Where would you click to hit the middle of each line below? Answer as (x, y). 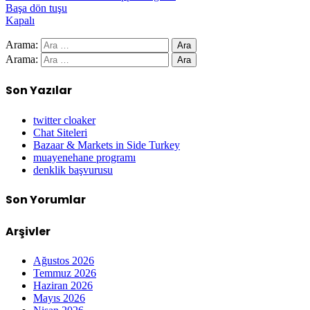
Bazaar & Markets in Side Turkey (107, 145)
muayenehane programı (84, 157)
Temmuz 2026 (65, 273)
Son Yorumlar (46, 199)
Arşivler (28, 232)
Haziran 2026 (63, 286)
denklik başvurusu (73, 170)
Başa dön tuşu (36, 8)
